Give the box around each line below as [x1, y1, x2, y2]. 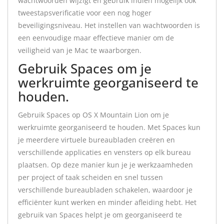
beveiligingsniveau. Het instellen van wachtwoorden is [18, 20, 200, 30]
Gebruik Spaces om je [18, 59, 151, 77]
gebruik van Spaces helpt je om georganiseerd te [18, 210, 182, 219]
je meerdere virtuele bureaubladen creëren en [18, 135, 175, 144]
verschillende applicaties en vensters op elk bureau [18, 147, 191, 157]
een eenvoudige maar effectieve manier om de [18, 33, 174, 42]
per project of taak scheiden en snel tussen [18, 172, 163, 182]
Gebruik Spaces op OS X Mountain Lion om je [18, 110, 169, 119]
